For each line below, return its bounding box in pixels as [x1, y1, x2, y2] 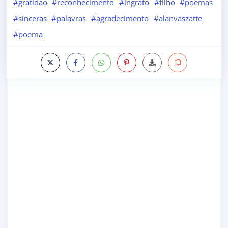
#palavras [51, 13, 87, 23]
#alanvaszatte [153, 13, 202, 23]
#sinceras [13, 13, 47, 23]
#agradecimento [91, 13, 149, 23]
